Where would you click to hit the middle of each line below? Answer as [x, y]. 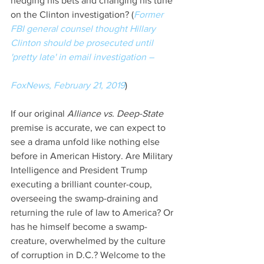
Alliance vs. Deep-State [115, 113]
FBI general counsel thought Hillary [84, 28]
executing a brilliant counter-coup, [82, 184]
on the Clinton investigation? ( [72, 14]
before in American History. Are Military [93, 156]
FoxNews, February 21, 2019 [68, 85]
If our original [39, 113]
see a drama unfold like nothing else [86, 141]
